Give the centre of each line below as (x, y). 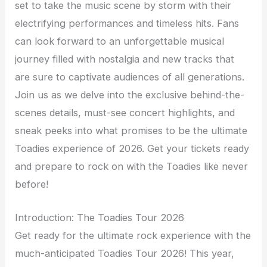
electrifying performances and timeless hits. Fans (127, 23)
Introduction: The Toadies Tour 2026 (100, 217)
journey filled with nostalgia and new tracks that (125, 59)
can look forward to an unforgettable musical (120, 41)
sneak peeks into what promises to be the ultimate (131, 130)
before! (32, 184)
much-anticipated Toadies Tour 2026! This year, (125, 253)
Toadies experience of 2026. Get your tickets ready (132, 148)
